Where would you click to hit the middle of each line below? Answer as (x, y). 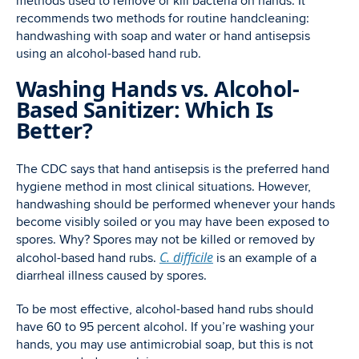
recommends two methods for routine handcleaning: (163, 18)
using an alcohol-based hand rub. (109, 54)
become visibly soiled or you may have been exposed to (173, 222)
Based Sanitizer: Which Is (145, 109)
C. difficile (186, 257)
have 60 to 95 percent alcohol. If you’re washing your (165, 327)
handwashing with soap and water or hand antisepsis (163, 36)
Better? (54, 130)
